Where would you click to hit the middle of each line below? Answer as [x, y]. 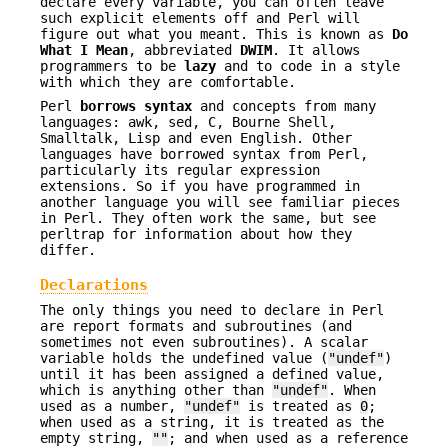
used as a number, [112, 405]
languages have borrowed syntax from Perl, [204, 154]
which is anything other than [156, 389]
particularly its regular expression [180, 170]
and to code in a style [308, 65]
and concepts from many [284, 106]
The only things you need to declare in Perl [212, 309]
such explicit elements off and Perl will [200, 17]
